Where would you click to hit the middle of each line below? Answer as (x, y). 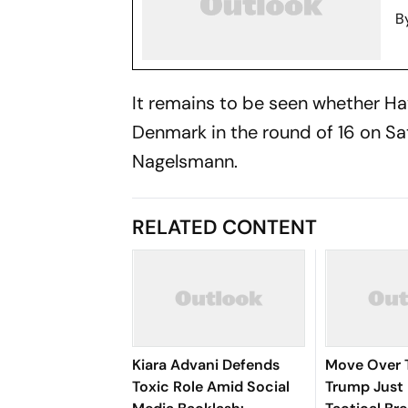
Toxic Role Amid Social (211, 386)
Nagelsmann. (185, 161)
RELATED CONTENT (225, 227)
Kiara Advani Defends (206, 364)
